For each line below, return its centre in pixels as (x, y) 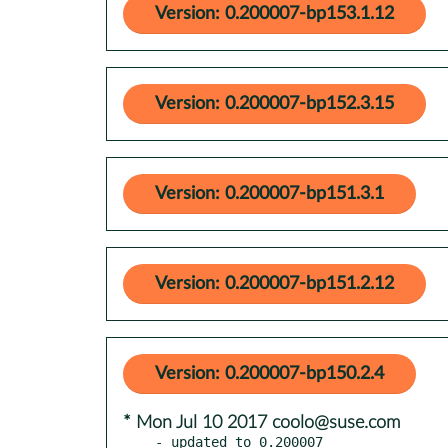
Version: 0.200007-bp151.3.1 (269, 193)
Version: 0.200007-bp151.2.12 (274, 283)
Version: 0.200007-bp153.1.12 (274, 13)
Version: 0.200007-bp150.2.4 (269, 373)
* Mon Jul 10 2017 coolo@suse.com (261, 422)
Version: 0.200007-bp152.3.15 (274, 103)
